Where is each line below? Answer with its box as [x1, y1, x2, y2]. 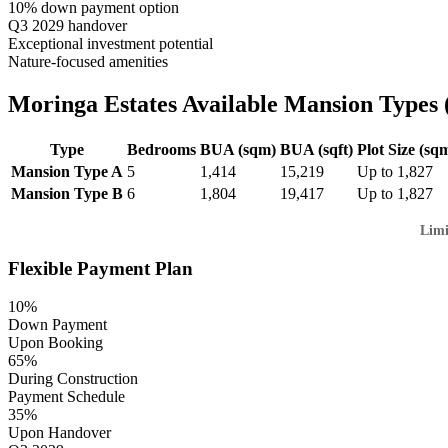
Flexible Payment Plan [8, 257, 193, 279]
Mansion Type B [11, 184, 123, 202]
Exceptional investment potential [8, 35, 213, 53]
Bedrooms [127, 140, 196, 158]
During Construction [8, 370, 138, 388]
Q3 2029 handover [8, 17, 127, 35]
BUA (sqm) [200, 140, 276, 158]
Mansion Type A [11, 162, 123, 180]
